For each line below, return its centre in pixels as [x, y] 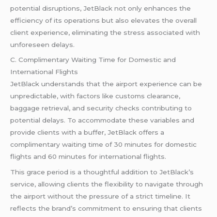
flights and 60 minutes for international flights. [88, 157]
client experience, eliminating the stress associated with [105, 32]
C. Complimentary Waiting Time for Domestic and [93, 60]
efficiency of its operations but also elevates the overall [104, 20]
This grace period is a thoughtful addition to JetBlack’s [102, 172]
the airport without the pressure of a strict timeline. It [101, 196]
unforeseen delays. [43, 44]
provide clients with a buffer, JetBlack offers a [87, 132]
